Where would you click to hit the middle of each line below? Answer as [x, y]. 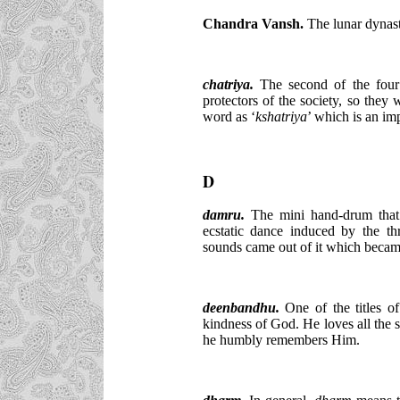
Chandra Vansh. [253, 23]
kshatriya [281, 116]
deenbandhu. [241, 307]
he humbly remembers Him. [281, 339]
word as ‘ [229, 116]
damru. [223, 214]
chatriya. [228, 84]
